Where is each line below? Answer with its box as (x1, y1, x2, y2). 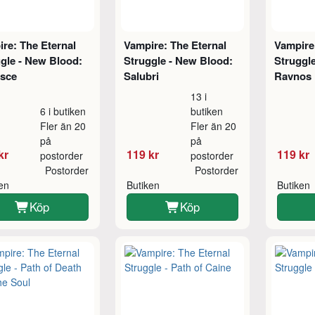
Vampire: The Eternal (124, 37, 226, 53)
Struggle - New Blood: (124, 53, 233, 69)
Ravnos (274, 68, 311, 84)
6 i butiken (40, 104, 86, 119)
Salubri (124, 68, 159, 84)
